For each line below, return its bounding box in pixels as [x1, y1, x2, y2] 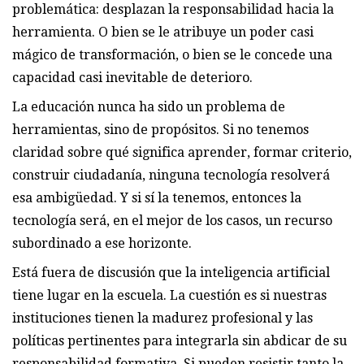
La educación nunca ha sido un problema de [12, 98, 285, 115]
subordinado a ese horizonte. [12, 235, 192, 251]
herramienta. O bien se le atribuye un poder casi [12, 24, 314, 40]
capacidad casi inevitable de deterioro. [12, 69, 253, 85]
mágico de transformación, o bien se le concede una [12, 46, 332, 63]
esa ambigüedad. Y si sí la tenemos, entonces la [12, 189, 301, 206]
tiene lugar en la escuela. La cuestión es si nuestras [12, 287, 327, 303]
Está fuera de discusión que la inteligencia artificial [12, 264, 330, 280]
